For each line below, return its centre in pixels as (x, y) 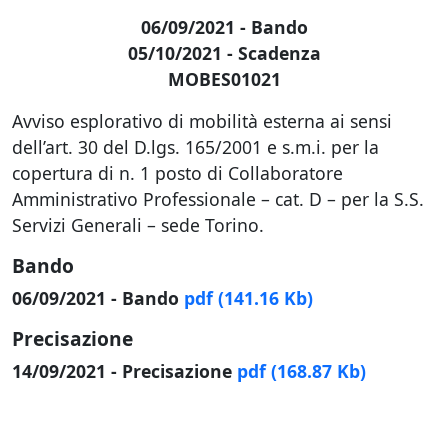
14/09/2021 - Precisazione (124, 371)
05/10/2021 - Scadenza (224, 53)
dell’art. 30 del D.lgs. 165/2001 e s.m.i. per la (195, 147)
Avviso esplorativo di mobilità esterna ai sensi (202, 121)
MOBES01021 (224, 79)
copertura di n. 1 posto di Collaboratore (177, 173)
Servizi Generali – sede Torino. (138, 225)
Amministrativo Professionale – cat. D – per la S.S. (218, 199)
